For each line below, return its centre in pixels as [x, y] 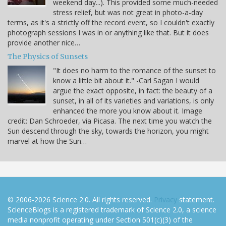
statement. [196, 200]
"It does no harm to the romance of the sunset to [134, 71]
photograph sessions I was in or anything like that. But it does [108, 33]
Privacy [165, 200]
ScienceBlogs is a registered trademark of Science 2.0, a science [112, 210]
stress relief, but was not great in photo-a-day [128, 13]
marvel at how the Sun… [47, 141]
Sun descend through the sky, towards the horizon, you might [108, 131]
